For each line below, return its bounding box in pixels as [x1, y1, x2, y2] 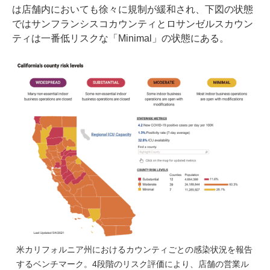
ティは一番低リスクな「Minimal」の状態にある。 [12, 33, 229, 43]
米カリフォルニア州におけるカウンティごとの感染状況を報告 [16, 244, 253, 254]
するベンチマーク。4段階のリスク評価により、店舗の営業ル [16, 259, 249, 269]
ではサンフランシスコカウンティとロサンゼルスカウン [12, 18, 253, 29]
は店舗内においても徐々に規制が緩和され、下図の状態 [12, 4, 253, 14]
